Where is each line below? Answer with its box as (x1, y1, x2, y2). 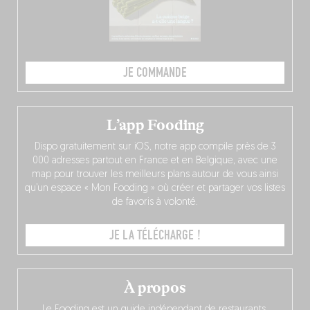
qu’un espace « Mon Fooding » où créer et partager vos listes (25, 183, 285, 194)
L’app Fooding (106, 116, 204, 134)
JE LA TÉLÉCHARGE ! (109, 226, 201, 244)
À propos (124, 278, 186, 297)
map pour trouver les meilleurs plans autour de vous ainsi (32, 169, 278, 180)
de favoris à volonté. (112, 197, 198, 208)
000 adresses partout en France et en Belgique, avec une (33, 155, 277, 166)
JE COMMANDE (123, 64, 187, 81)
